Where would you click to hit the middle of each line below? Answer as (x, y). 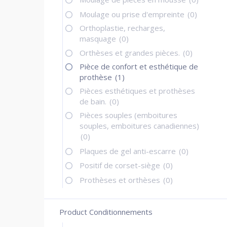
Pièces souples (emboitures (129, 115)
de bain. (94, 102)
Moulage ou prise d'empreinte (133, 14)
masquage (99, 38)
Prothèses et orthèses (121, 180)
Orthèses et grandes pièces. (131, 53)
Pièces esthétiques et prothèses (138, 91)
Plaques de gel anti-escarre (129, 151)
